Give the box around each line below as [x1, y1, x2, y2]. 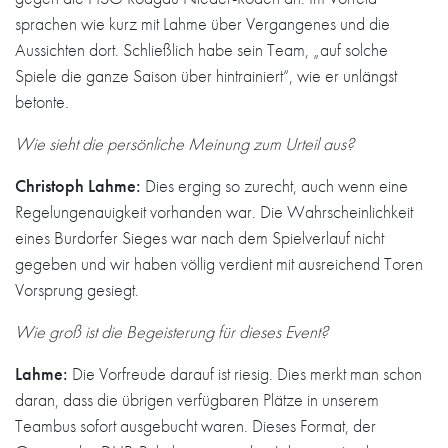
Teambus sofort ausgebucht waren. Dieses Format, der [15, 413, 376, 437]
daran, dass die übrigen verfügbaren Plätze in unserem [15, 387, 379, 411]
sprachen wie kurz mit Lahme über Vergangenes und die [15, 11, 390, 35]
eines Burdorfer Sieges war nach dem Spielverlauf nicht [15, 225, 384, 249]
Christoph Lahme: [15, 173, 141, 197]
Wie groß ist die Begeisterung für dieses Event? [15, 319, 328, 343]
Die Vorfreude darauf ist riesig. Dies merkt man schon [68, 361, 422, 385]
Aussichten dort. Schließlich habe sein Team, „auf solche [15, 37, 388, 61]
